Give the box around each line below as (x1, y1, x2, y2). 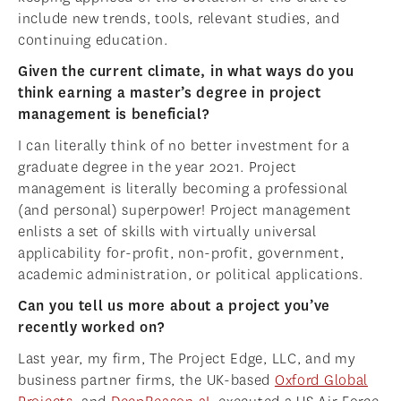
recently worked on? (18, 318, 165, 337)
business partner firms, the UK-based (18, 371, 275, 390)
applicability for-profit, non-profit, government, (18, 243, 345, 263)
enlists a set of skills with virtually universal (18, 222, 317, 242)
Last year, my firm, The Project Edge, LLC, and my (18, 349, 356, 369)
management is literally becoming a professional (18, 179, 348, 199)
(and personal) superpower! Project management (18, 200, 352, 220)
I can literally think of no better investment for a (18, 136, 350, 156)
